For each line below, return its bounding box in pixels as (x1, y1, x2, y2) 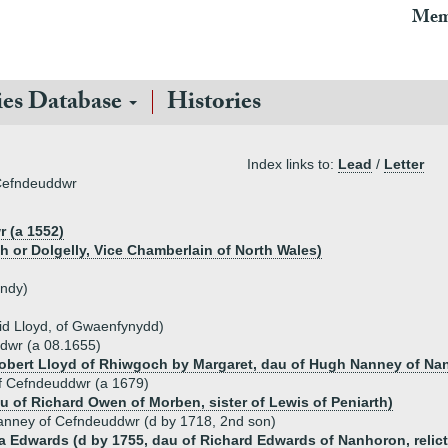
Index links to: (247, 156, 338, 172)
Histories (167, 84, 261, 125)
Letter (384, 156, 424, 172)
